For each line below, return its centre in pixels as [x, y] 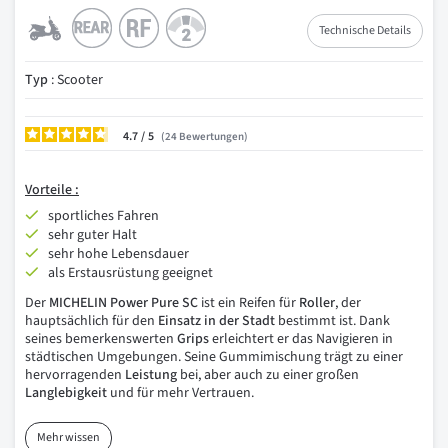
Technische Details [365, 30]
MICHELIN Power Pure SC [123, 303]
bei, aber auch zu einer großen [268, 375]
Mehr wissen [68, 437]
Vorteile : [52, 190]
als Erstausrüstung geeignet [130, 273]
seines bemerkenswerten [101, 339]
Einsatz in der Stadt [216, 321]
